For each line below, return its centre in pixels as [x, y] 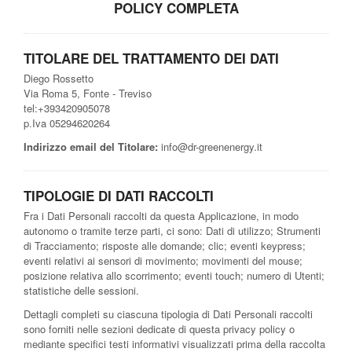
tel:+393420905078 [67, 108]
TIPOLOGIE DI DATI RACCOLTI [119, 195]
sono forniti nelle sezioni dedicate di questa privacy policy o [159, 328]
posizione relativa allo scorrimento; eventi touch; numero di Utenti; [174, 275]
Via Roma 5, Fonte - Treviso [88, 93]
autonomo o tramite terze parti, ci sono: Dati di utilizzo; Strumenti [172, 230]
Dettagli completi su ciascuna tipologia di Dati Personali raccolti [168, 313]
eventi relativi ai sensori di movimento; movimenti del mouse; [163, 260]
